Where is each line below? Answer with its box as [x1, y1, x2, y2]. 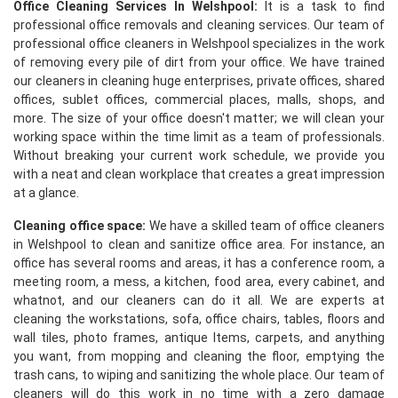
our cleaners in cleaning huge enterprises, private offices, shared [13, 74, 385, 88]
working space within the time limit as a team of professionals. [13, 130, 385, 144]
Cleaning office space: [13, 219, 147, 233]
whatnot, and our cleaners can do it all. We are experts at [13, 293, 385, 307]
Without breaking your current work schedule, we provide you [13, 148, 385, 163]
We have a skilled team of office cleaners [146, 219, 386, 233]
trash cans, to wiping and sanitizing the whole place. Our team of [13, 368, 385, 382]
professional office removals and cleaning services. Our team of [13, 18, 385, 32]
